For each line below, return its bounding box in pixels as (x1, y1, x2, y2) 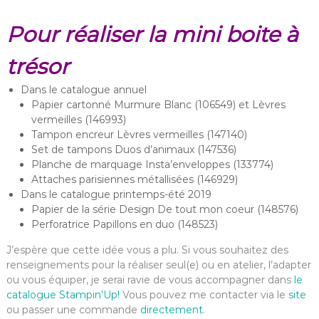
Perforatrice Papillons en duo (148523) (31, 217, 218, 231)
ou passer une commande (6, 303, 140, 316)
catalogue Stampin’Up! (6, 288, 120, 301)
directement (140, 303, 203, 316)
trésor (6, 53, 69, 80)
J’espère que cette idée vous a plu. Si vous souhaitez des (6, 243, 288, 256)
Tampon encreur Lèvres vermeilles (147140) (31, 127, 247, 141)
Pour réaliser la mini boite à (6, 21, 298, 48)
